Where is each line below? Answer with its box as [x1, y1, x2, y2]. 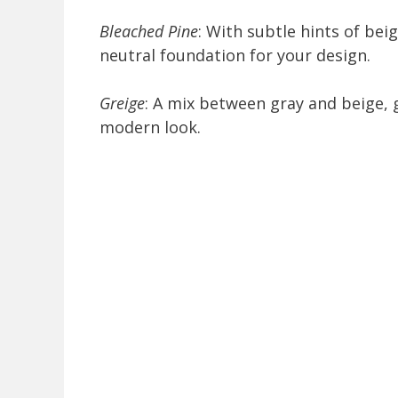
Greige [99, 92, 145, 115]
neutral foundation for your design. [99, 44, 370, 67]
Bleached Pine [99, 20, 198, 43]
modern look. [99, 116, 201, 139]
